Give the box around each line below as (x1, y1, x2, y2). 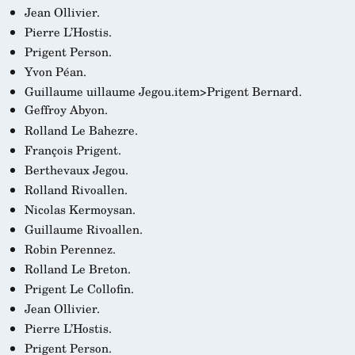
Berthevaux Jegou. (24, 160, 128, 178)
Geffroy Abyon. (24, 101, 108, 119)
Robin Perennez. (24, 239, 116, 258)
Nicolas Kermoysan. (24, 200, 136, 218)
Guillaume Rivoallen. (24, 219, 143, 238)
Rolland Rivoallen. (24, 180, 128, 198)
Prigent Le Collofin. (24, 280, 134, 298)
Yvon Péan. (24, 62, 86, 80)
